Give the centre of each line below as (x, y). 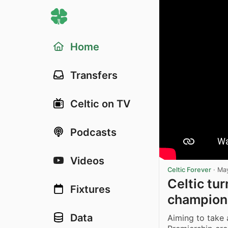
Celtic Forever (189, 169)
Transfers (94, 75)
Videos (87, 161)
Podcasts (93, 132)
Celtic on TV (100, 104)
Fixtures (90, 189)
